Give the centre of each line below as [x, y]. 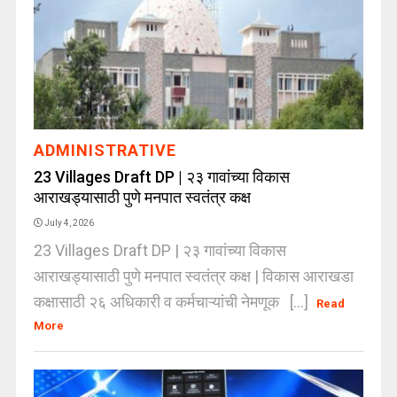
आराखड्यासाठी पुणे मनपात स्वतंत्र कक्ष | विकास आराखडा [193, 276]
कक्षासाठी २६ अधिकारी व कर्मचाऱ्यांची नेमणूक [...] [172, 302]
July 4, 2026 [69, 223]
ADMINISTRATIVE [105, 150]
